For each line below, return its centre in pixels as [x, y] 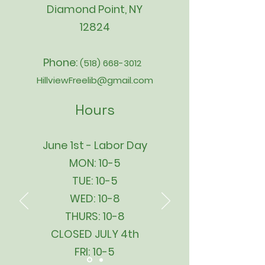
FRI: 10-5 [95, 252]
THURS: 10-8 [95, 216]
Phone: [62, 62]
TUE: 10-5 [95, 181]
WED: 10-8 [95, 198]
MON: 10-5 [95, 163]
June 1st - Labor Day [95, 145]
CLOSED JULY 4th [95, 234]
